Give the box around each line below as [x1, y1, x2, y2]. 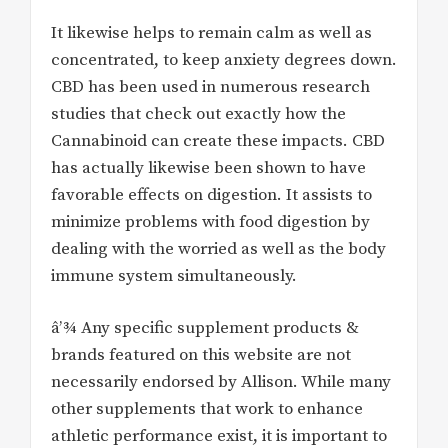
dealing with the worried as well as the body [51, 237, 386, 260]
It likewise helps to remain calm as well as [51, 21, 372, 44]
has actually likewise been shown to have [51, 156, 366, 179]
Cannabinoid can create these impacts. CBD [51, 129, 385, 152]
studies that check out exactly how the [51, 102, 346, 125]
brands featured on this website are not [51, 344, 351, 367]
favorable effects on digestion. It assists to [51, 183, 372, 206]
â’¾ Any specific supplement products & [51, 317, 359, 340]
